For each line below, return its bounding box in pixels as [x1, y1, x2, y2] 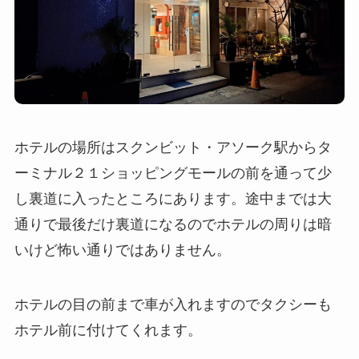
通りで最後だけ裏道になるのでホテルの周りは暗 [14, 212, 332, 234]
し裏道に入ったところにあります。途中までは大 [14, 187, 332, 208]
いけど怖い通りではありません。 [14, 238, 231, 260]
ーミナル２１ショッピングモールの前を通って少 [14, 161, 332, 183]
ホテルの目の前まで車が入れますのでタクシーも [14, 292, 332, 314]
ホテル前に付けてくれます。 [14, 318, 202, 340]
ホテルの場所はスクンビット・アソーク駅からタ [14, 135, 332, 157]
